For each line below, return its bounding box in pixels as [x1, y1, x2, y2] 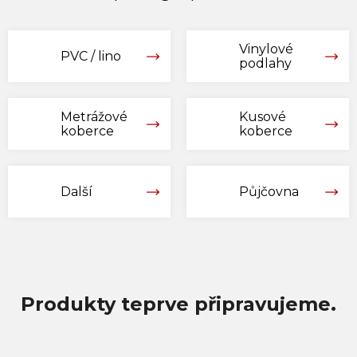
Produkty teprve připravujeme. [21, 292, 336, 316]
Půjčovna [239, 183, 299, 199]
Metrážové [61, 108, 127, 124]
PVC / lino [98, 48, 121, 64]
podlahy [239, 55, 292, 71]
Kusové [239, 108, 286, 124]
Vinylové [239, 41, 293, 57]
